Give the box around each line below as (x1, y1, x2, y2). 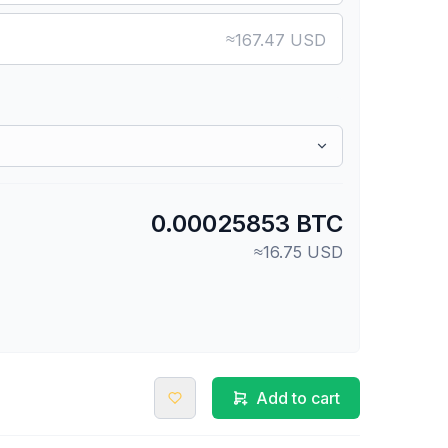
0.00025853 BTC (151, 209, 343, 238)
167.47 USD (234, 30, 326, 50)
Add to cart (256, 388, 340, 408)
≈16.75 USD (254, 242, 343, 262)
